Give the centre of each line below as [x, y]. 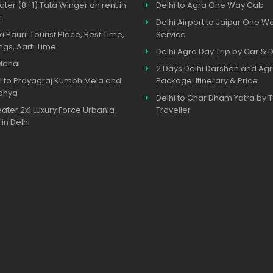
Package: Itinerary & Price [207, 81]
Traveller [173, 110]
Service [171, 34]
